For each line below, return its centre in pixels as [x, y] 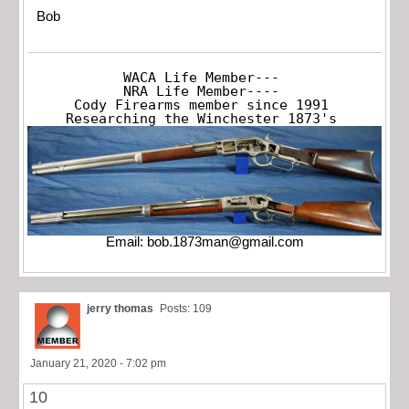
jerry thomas [120, 309]
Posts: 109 [186, 309]
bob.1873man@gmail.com [225, 242]
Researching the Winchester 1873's [201, 119]
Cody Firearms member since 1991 [201, 105]
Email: [126, 242]
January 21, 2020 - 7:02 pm [98, 364]
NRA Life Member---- [201, 92]
